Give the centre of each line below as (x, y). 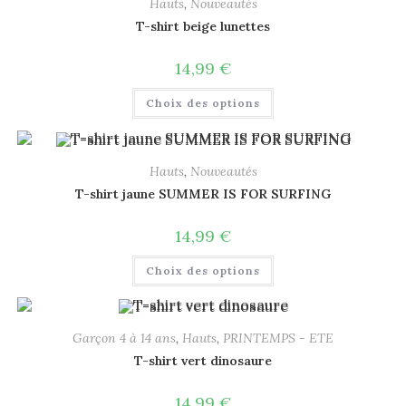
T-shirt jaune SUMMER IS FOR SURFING (203, 193)
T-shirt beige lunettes (203, 27)
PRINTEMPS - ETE (278, 338)
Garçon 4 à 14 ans (124, 338)
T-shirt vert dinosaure (203, 361)
